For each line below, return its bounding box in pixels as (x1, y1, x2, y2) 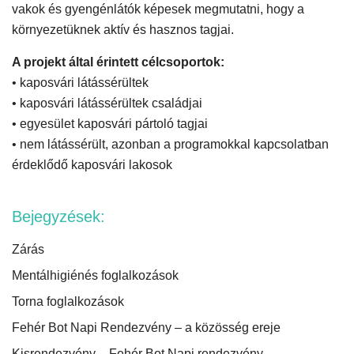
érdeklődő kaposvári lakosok (12, 158, 172, 171)
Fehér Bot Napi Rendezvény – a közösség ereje (12, 321, 281, 334)
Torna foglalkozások (12, 295, 124, 308)
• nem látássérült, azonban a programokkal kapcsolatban (12, 137, 329, 151)
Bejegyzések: (12, 208, 105, 225)
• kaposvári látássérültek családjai (12, 96, 202, 110)
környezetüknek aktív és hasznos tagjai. (12, 23, 234, 36)
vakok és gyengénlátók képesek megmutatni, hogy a (12, 2, 304, 16)
